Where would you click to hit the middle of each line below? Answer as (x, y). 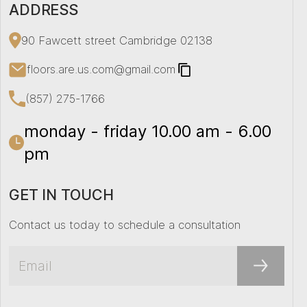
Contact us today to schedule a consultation (124, 225)
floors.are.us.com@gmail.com (101, 70)
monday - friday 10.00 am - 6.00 (148, 132)
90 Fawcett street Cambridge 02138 (116, 40)
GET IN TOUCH (61, 195)
